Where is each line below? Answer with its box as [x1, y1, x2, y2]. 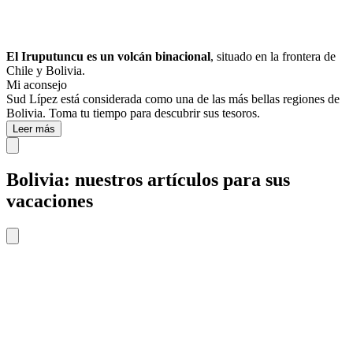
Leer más [13, 123, 55, 136]
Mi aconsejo [6, 78, 67, 92]
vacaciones [6, 191, 93, 212]
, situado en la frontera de [210, 50, 336, 64]
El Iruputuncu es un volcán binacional [6, 50, 210, 64]
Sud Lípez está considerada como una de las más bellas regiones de [6, 92, 340, 106]
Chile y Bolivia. [6, 64, 85, 78]
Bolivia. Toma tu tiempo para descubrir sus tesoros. [6, 106, 260, 121]
